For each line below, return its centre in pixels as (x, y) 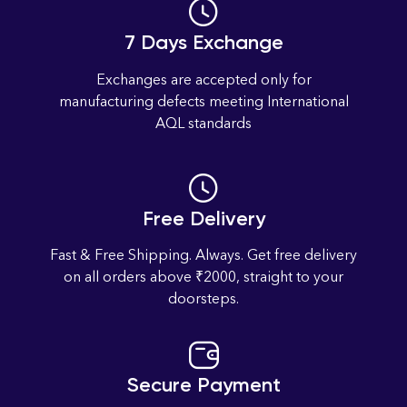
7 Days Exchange (203, 43)
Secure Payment (203, 385)
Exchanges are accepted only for (203, 79)
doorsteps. (203, 299)
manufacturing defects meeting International (203, 101)
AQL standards (203, 123)
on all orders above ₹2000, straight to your (203, 277)
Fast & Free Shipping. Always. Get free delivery (203, 255)
